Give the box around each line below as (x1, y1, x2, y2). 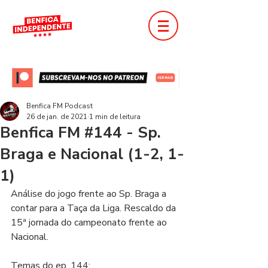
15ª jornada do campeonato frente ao (11, 216, 169, 229)
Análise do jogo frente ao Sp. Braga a (11, 187, 169, 200)
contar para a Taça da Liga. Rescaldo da (11, 202, 178, 215)
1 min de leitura (89, 112, 141, 121)
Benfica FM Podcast (26, 101, 93, 111)
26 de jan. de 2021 (26, 112, 87, 121)
